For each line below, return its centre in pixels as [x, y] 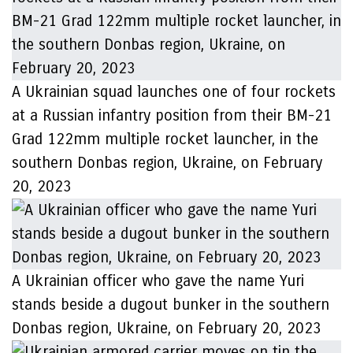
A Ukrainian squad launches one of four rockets [174, 92]
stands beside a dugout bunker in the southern [171, 305]
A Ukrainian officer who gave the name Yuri [158, 281]
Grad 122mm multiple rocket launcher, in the [165, 139]
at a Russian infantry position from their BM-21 [172, 115]
